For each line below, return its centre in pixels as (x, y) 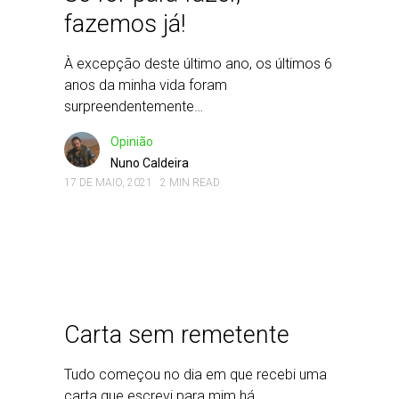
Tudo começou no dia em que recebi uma (195, 375)
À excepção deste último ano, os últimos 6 (198, 64)
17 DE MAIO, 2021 (108, 183)
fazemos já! (125, 24)
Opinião (132, 142)
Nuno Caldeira (150, 163)
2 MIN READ (190, 183)
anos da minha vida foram (146, 85)
